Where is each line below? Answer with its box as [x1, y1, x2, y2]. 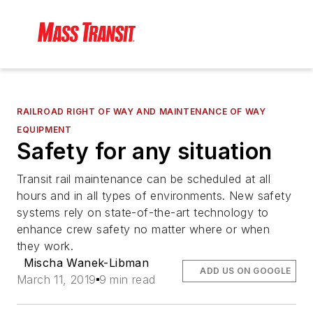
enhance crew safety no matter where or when [17, 222, 270, 237]
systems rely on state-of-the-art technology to [17, 205, 269, 220]
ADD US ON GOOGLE [200, 265, 291, 277]
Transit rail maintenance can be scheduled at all [17, 172, 271, 187]
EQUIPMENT [17, 124, 72, 136]
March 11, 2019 [17, 272, 96, 287]
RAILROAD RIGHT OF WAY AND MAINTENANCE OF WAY [17, 106, 266, 117]
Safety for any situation [17, 138, 272, 166]
